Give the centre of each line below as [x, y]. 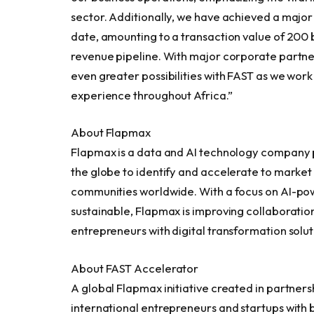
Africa [210, 95]
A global [94, 287]
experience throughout [132, 95]
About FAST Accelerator [135, 268]
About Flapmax [111, 132]
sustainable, [103, 211]
